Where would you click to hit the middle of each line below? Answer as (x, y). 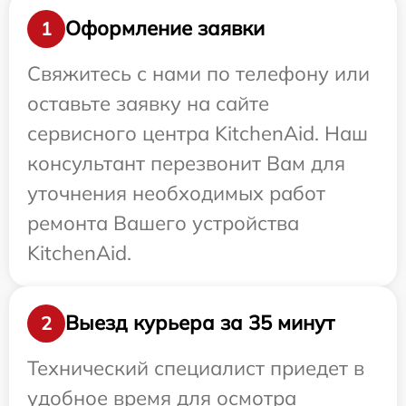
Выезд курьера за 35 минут (200, 323)
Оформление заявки (165, 29)
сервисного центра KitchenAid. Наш (198, 133)
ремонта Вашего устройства (163, 222)
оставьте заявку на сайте (148, 103)
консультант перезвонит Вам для (186, 163)
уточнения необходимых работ (176, 193)
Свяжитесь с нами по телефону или (198, 73)
